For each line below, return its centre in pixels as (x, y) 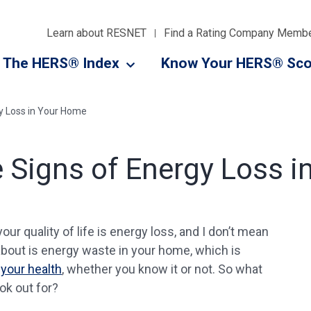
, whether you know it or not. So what (162, 269)
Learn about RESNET (96, 33)
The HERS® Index (61, 63)
